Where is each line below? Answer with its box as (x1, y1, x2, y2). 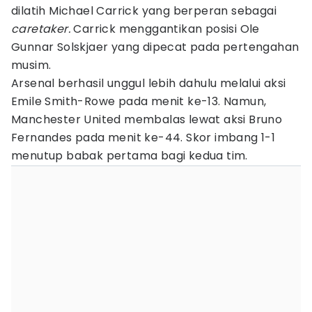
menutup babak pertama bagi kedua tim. (11, 148, 248, 164)
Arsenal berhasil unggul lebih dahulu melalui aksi (11, 75, 286, 91)
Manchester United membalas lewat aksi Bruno (11, 111, 283, 127)
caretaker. (11, 21, 74, 37)
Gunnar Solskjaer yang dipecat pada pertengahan (11, 39, 299, 55)
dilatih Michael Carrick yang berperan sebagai (11, 3, 276, 19)
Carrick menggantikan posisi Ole (73, 21, 260, 37)
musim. (11, 57, 52, 73)
